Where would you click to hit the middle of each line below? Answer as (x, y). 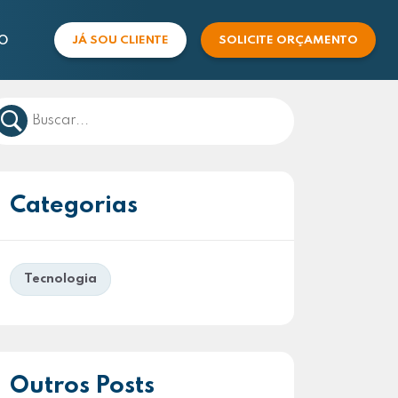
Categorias (74, 206)
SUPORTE (103, 150)
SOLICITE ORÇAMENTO (288, 40)
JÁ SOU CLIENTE (120, 40)
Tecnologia (60, 279)
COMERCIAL (114, 107)
